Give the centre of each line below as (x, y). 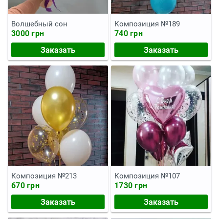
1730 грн (131, 186)
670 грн (25, 186)
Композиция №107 (147, 176)
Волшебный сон (39, 24)
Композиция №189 (147, 24)
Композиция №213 (44, 176)
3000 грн (28, 33)
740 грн (129, 33)
